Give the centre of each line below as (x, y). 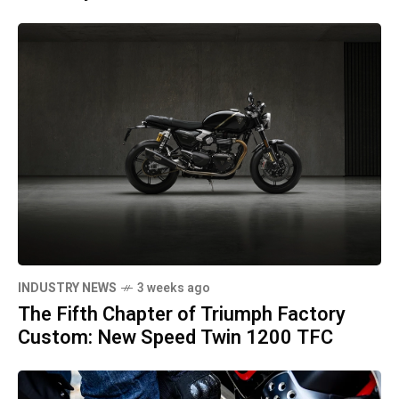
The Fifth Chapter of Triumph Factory (182, 315)
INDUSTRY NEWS (67, 289)
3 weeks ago (174, 289)
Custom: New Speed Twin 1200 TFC (175, 338)
